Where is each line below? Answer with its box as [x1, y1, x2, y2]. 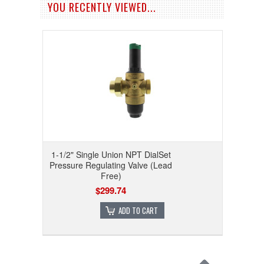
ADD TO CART [118, 204, 159, 216]
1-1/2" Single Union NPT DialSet [51, 148, 171, 160]
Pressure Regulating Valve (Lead [49, 159, 173, 171]
